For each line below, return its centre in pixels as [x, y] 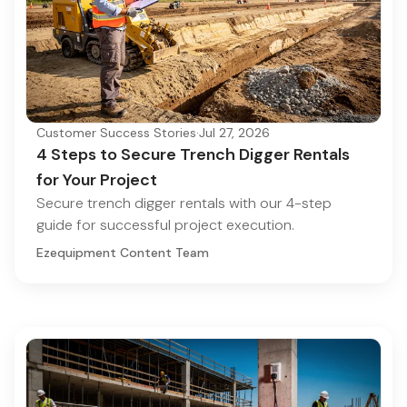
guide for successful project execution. [165, 224]
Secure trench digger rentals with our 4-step [184, 203]
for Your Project [97, 179]
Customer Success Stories [116, 132]
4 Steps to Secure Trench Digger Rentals [193, 154]
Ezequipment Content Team [123, 252]
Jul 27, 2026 [234, 132]
